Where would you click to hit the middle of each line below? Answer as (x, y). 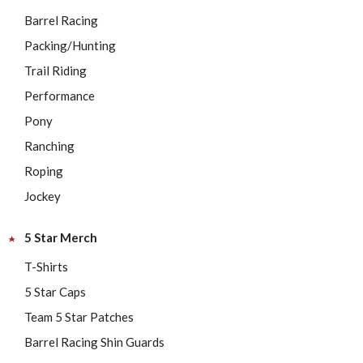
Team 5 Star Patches (79, 317)
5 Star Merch (61, 237)
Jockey (43, 196)
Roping (44, 171)
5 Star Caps (55, 292)
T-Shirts (46, 267)
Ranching (49, 146)
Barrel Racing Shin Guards (94, 342)
